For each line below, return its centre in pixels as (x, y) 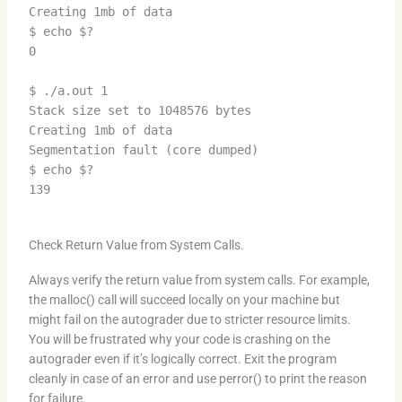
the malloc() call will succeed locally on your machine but (184, 299)
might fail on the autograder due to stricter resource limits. (189, 319)
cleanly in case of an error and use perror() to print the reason (197, 378)
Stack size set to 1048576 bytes (140, 111)
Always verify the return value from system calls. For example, (199, 280)
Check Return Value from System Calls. (136, 245)
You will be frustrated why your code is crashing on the (179, 339)
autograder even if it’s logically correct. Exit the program (182, 358)
